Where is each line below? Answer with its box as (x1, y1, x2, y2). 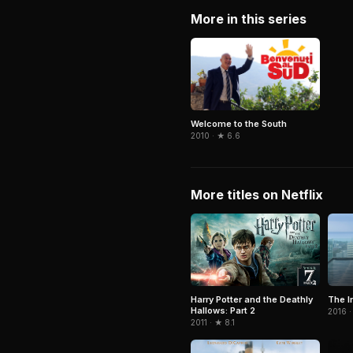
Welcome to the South (191, 118, 287, 130)
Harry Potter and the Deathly (191, 294, 313, 306)
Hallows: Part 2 (191, 305, 255, 317)
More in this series (191, 11, 307, 27)
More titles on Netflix (191, 187, 323, 203)
